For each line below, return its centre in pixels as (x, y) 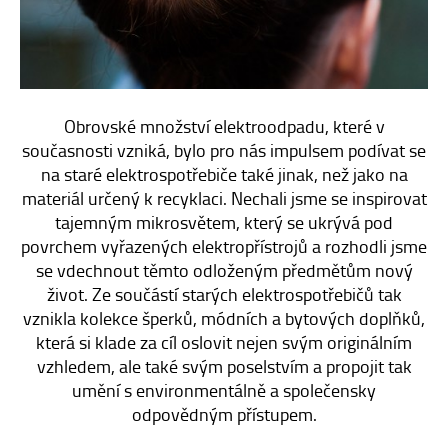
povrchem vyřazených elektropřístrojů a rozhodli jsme (224, 245)
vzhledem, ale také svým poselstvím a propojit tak (224, 365)
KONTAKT (55, 66)
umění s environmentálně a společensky (224, 389)
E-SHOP (49, 17)
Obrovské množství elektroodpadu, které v (224, 125)
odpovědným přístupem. (224, 413)
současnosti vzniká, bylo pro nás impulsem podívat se (224, 149)
